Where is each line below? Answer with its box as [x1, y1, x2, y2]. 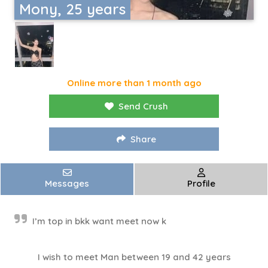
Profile [187, 178, 215, 190]
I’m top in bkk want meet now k [32, 215, 166, 227]
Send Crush [118, 100, 168, 112]
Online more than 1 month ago [66, 77, 202, 89]
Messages [45, 178, 89, 190]
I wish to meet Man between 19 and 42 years [37, 251, 231, 263]
